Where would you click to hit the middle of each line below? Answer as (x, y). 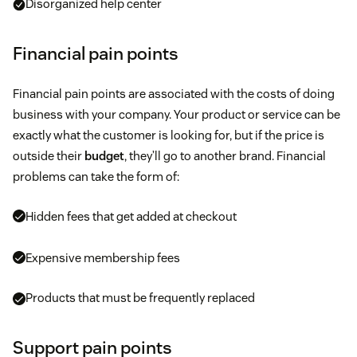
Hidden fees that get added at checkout (131, 216)
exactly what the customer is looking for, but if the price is (169, 135)
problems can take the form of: (96, 176)
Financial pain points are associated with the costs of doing (174, 93)
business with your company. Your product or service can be (177, 114)
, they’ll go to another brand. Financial (225, 155)
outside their (49, 155)
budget (104, 155)
